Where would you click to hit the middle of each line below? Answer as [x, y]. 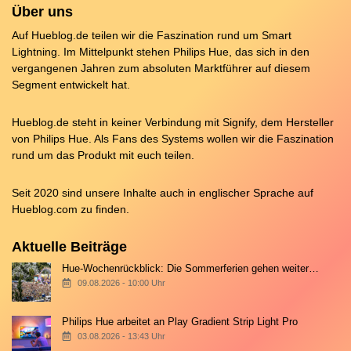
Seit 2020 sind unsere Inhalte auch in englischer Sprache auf [163, 192]
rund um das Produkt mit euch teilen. [103, 155]
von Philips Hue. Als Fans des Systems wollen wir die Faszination [173, 138]
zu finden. [103, 209]
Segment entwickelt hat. [71, 84]
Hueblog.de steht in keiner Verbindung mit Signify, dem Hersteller [173, 122]
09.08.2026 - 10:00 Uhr [121, 283]
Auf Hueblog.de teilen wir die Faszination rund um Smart [152, 35]
